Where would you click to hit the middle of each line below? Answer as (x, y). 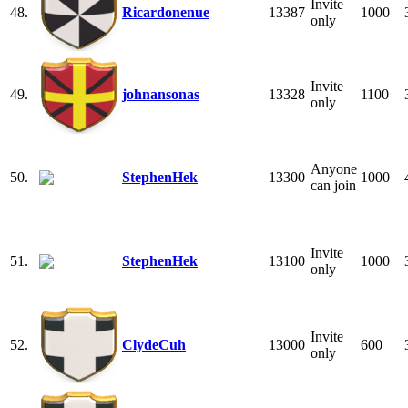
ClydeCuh (154, 344)
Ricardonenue (166, 12)
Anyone (334, 168)
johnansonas (161, 94)
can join (333, 185)
